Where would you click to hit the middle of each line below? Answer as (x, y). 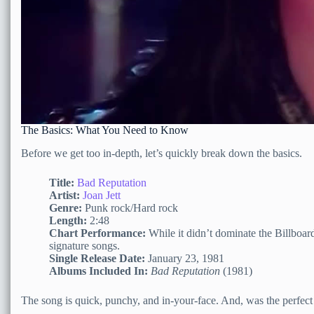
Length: (68, 220)
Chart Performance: (97, 233)
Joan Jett (102, 195)
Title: (62, 182)
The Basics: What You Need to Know (105, 130)
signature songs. (84, 245)
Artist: (64, 195)
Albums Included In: (98, 271)
